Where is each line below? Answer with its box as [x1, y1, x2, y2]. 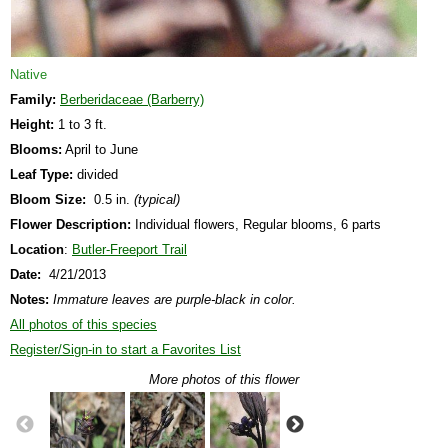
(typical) [134, 191, 180, 207]
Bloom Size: [10, 191, 86, 207]
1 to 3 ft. [54, 116, 107, 132]
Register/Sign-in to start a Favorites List [10, 341, 241, 357]
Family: [10, 91, 56, 107]
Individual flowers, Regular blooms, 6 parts [131, 216, 381, 232]
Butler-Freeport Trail [72, 241, 187, 257]
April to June [62, 141, 138, 157]
